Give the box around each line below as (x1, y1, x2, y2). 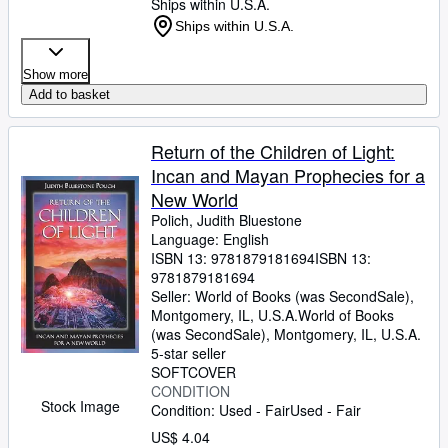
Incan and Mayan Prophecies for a (151, 162, 425, 188)
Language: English (151, 229, 269, 249)
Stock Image (40, 396, 120, 416)
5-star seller (151, 343, 226, 363)
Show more (23, 67, 88, 82)
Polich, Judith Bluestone (151, 210, 302, 230)
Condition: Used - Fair (151, 400, 290, 420)
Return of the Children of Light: (151, 138, 395, 164)
